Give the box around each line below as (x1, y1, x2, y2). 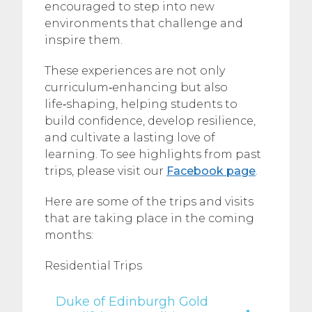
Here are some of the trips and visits (45, 195, 253, 208)
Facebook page (166, 164, 256, 178)
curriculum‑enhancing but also (45, 81, 228, 94)
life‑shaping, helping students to (45, 97, 237, 111)
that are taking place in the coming (45, 212, 254, 225)
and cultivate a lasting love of (45, 131, 215, 144)
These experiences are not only (45, 64, 225, 77)
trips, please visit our (45, 164, 166, 178)
